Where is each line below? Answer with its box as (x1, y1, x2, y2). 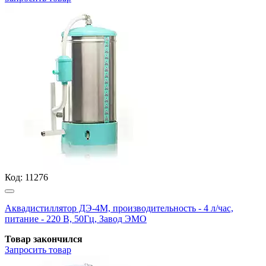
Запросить (5, 244, 46, 255)
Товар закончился (5, 233, 83, 244)
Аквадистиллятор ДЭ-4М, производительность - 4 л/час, (5, 202, 233, 213)
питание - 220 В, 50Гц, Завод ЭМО (5, 213, 147, 224)
